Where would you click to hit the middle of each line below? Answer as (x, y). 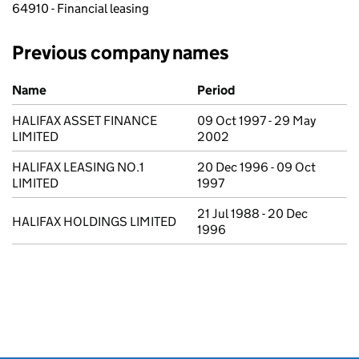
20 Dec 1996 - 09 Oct (256, 167)
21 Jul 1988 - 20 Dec (252, 214)
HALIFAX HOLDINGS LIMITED (94, 222)
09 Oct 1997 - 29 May (256, 121)
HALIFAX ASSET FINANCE (85, 121)
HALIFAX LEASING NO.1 (78, 167)
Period (216, 90)
